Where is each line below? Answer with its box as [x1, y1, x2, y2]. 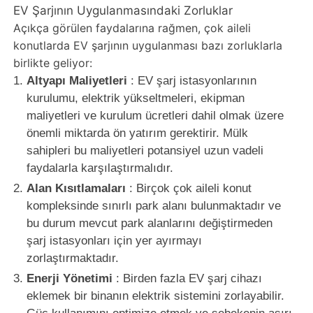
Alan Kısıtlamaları [26, 181, 126, 195]
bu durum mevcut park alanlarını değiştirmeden [26, 216, 272, 230]
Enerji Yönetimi [26, 271, 112, 285]
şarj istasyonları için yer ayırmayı [26, 233, 202, 247]
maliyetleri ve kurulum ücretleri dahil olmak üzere [26, 108, 284, 122]
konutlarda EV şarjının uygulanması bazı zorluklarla [13, 38, 282, 52]
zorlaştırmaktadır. [26, 251, 119, 265]
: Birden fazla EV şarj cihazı [112, 271, 262, 285]
